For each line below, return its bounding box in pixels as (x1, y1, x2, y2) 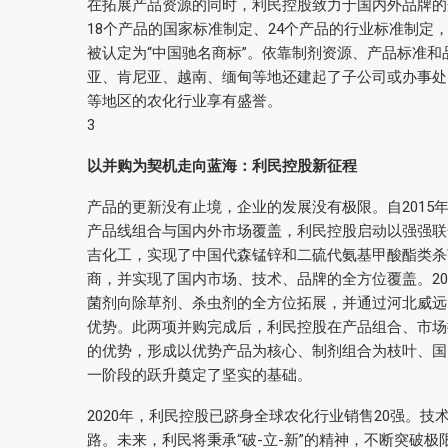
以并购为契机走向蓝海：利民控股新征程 (87, 157, 357, 176)
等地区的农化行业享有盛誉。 (87, 92, 282, 111)
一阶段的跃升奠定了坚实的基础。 (87, 366, 312, 385)
